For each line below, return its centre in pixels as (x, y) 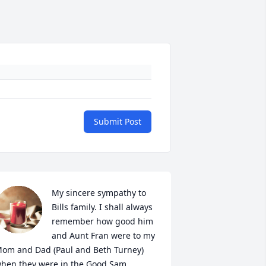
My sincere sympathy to (99, 193)
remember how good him (102, 221)
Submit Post (118, 122)
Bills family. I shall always (102, 207)
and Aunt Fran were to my (103, 236)
